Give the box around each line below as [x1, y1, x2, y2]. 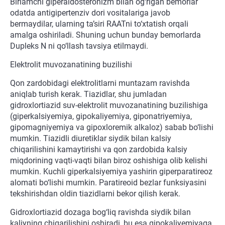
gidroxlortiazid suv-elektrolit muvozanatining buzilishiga [10, 100, 208, 110]
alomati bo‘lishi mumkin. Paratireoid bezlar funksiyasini [10, 178, 206, 188]
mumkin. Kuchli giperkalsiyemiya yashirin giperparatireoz [10, 167, 212, 177]
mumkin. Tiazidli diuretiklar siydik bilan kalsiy [10, 134, 171, 144]
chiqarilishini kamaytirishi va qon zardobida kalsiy [10, 145, 187, 155]
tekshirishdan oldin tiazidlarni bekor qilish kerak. [10, 189, 180, 199]
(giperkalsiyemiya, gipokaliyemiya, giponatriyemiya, [10, 111, 192, 122]
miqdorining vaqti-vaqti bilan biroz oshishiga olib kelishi [10, 156, 207, 166]
